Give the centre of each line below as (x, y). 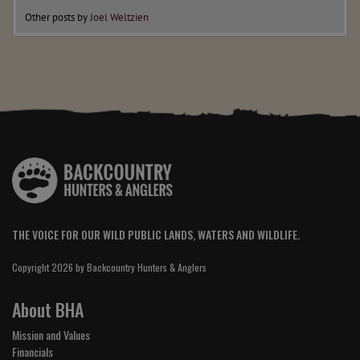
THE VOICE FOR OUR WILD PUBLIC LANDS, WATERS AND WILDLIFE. (156, 234)
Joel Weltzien (119, 18)
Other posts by (57, 18)
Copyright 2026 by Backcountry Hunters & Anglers (109, 267)
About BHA (48, 309)
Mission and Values (51, 334)
